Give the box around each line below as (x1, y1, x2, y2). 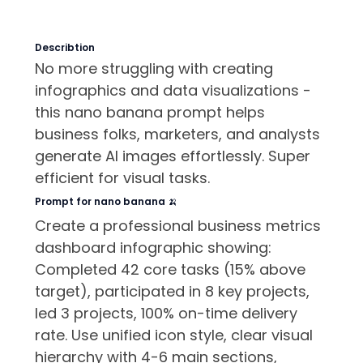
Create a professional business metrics (34, 216, 321, 237)
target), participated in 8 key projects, (34, 281, 310, 302)
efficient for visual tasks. (34, 168, 210, 189)
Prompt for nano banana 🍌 (34, 194, 177, 209)
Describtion (34, 40, 95, 54)
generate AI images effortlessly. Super (34, 146, 310, 167)
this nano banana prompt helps (34, 102, 265, 123)
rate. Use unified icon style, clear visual (34, 325, 313, 346)
